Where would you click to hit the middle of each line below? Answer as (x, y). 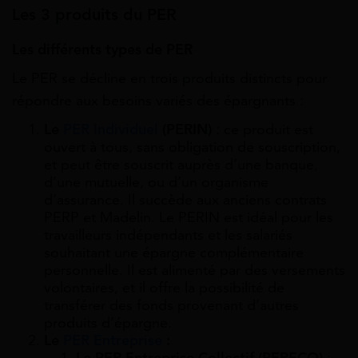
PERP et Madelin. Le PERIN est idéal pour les (189, 218)
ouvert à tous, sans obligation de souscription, (192, 147)
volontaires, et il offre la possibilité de (164, 288)
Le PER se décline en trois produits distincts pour (169, 79)
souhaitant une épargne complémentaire (174, 253)
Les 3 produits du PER (94, 14)
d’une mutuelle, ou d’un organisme (156, 183)
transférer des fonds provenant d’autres (171, 306)
